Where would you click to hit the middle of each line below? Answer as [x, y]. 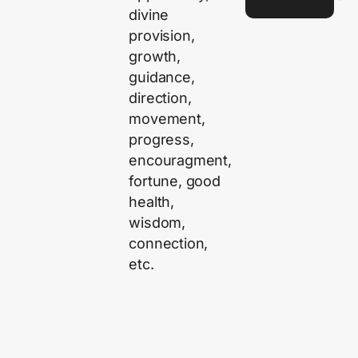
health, [152, 201]
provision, [162, 35]
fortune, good [175, 181]
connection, [169, 243]
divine [149, 14]
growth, [155, 56]
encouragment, [180, 160]
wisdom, [157, 222]
